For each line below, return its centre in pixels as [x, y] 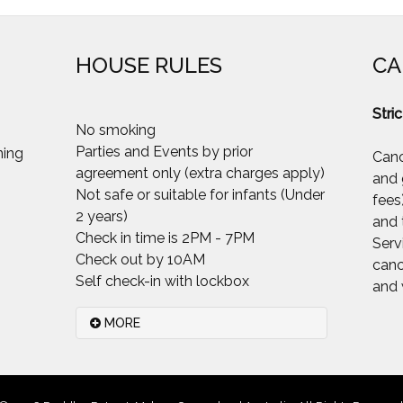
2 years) [101, 216]
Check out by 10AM [140, 260]
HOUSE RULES [148, 65]
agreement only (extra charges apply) [200, 173]
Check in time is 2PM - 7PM [165, 238]
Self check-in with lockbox [162, 281]
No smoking [115, 130]
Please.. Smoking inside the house [200, 377]
